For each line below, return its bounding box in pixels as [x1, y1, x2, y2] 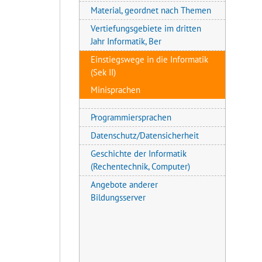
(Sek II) [91, 66, 116, 78]
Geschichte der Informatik [91, 147, 187, 159]
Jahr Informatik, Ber [91, 35, 162, 47]
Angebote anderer [91, 178, 158, 190]
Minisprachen [91, 84, 141, 95]
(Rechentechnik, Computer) [91, 160, 191, 172]
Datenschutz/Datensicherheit [91, 129, 199, 141]
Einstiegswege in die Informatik [91, 53, 209, 65]
